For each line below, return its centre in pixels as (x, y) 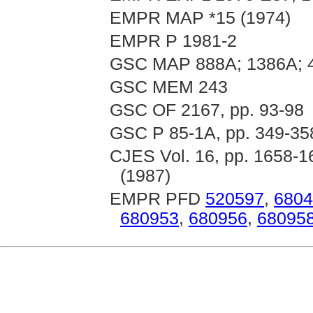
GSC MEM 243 (169, 87)
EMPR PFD (158, 199)
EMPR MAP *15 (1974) (200, 18)
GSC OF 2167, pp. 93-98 (207, 110)
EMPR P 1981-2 (173, 41)
